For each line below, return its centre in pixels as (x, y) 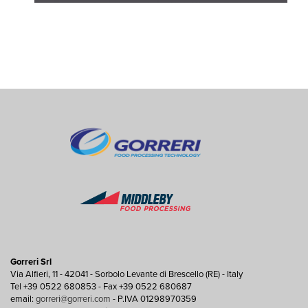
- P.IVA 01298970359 (154, 299)
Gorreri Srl (31, 262)
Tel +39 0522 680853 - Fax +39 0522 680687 (101, 286)
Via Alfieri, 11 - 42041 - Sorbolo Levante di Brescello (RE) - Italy (126, 274)
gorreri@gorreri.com (73, 299)
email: (23, 299)
